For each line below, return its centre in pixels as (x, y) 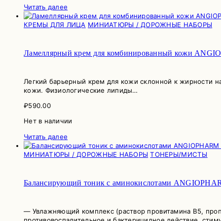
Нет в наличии (48, 121)
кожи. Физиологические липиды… (81, 90)
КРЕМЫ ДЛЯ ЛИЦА (55, 24)
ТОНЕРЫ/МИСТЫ (179, 154)
